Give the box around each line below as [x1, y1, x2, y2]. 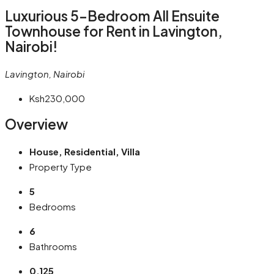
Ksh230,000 [29, 92, 85, 104]
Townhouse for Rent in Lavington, [5, 23, 223, 40]
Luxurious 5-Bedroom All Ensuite [5, 7, 220, 25]
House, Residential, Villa [29, 146, 140, 158]
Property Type [29, 161, 92, 173]
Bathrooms [29, 240, 77, 253]
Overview [5, 116, 68, 133]
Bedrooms [29, 201, 76, 213]
